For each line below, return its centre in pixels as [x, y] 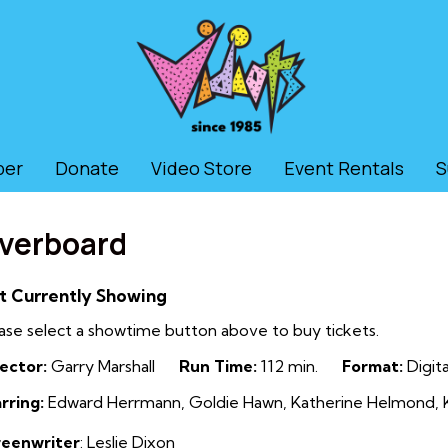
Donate [87, 168]
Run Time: [218, 366]
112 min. [287, 366]
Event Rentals [344, 168]
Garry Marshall [101, 366]
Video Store [201, 168]
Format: [372, 366]
